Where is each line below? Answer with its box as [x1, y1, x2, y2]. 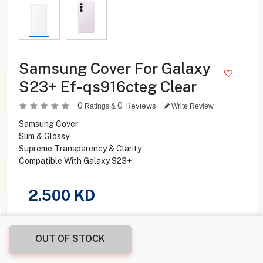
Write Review [169, 102, 214, 110]
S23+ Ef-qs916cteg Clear [18, 77, 197, 96]
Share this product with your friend [18, 215, 150, 225]
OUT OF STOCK [35, 233, 105, 244]
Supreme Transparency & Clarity [18, 143, 141, 153]
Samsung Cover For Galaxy [18, 59, 211, 77]
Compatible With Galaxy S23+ [18, 156, 131, 166]
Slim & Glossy [18, 131, 69, 141]
